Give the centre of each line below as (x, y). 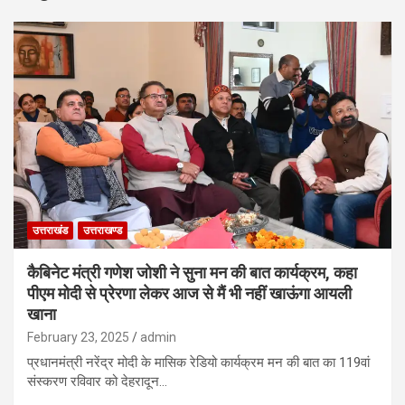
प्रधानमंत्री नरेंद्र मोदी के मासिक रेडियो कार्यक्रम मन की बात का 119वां (198, 362)
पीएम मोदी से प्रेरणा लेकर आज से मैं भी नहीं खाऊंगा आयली (189, 293)
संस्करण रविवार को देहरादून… (97, 381)
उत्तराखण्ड (103, 230)
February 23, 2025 (78, 337)
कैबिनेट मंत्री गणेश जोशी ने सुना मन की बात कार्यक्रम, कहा (192, 272)
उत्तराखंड (50, 230)
